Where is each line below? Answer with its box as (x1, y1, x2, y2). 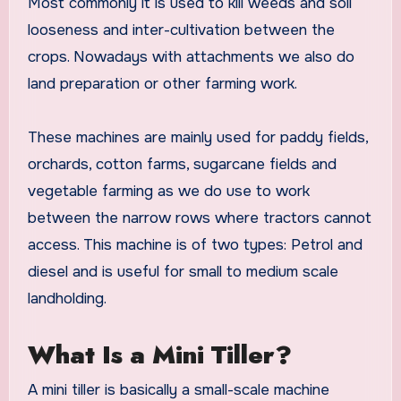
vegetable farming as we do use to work (27, 181, 310, 200)
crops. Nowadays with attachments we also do (27, 47, 354, 66)
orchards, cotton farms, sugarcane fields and (27, 154, 337, 174)
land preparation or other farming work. (27, 73, 297, 93)
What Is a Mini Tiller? (27, 336, 292, 373)
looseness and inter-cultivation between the (27, 20, 335, 39)
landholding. (27, 288, 107, 308)
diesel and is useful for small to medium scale (27, 261, 338, 281)
